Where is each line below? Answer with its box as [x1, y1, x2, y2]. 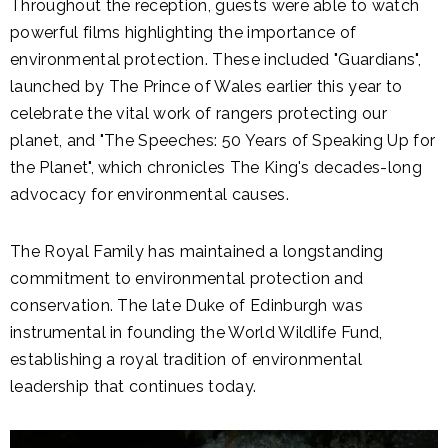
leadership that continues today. [10, 377, 257, 397]
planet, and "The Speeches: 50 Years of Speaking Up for [10, 131, 436, 151]
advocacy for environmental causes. [10, 185, 289, 205]
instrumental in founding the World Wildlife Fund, [10, 323, 383, 343]
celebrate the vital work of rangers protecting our [10, 104, 388, 124]
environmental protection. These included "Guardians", [10, 50, 421, 70]
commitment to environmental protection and [10, 269, 364, 289]
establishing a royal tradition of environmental [10, 350, 363, 370]
